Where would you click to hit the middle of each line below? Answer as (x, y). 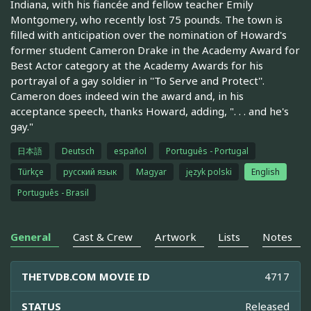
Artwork (175, 237)
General (31, 237)
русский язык (90, 172)
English (266, 172)
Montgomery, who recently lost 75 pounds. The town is (146, 20)
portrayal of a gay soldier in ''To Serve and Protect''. (137, 81)
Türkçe (31, 172)
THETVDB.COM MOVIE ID (86, 277)
